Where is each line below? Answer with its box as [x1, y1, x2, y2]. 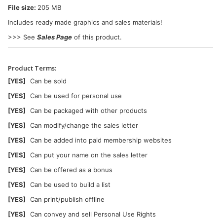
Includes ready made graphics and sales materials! [8, 18, 162, 26]
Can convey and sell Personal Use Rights [30, 210, 156, 218]
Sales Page [37, 33, 72, 41]
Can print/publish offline [30, 195, 105, 203]
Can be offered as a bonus [30, 165, 112, 174]
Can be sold [30, 76, 67, 85]
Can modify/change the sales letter [30, 121, 138, 129]
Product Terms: [8, 63, 56, 73]
